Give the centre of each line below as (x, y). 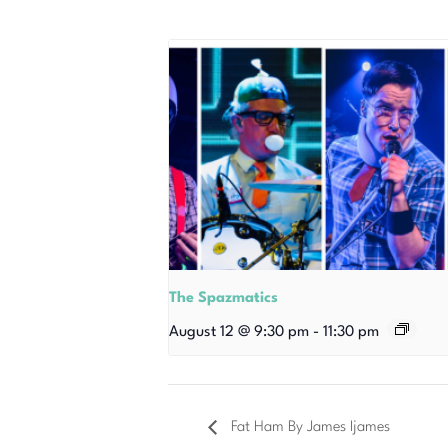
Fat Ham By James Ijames (308, 428)
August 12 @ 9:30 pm (239, 333)
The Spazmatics (223, 299)
